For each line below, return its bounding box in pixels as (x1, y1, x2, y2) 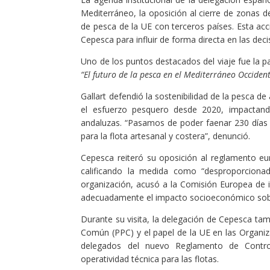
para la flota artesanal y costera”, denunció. (81, 130, 251, 142)
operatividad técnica (81, 253, 160, 265)
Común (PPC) (81, 226, 134, 238)
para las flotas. (159, 253, 219, 265)
